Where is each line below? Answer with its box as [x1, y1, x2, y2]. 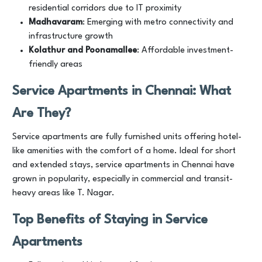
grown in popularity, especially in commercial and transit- [12, 175, 233, 184]
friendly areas [29, 60, 82, 69]
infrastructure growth [29, 32, 113, 41]
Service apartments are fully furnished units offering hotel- [12, 133, 242, 142]
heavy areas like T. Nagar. [12, 189, 115, 198]
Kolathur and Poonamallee [29, 46, 137, 55]
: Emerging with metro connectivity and [82, 18, 233, 27]
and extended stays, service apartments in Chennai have [12, 161, 235, 170]
